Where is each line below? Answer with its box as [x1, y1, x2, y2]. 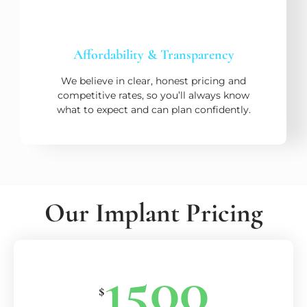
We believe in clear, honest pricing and [61, 74, 246, 87]
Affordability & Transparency [73, 46, 234, 63]
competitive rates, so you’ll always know [58, 88, 249, 101]
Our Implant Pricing [44, 196, 263, 229]
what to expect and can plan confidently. [56, 103, 251, 116]
